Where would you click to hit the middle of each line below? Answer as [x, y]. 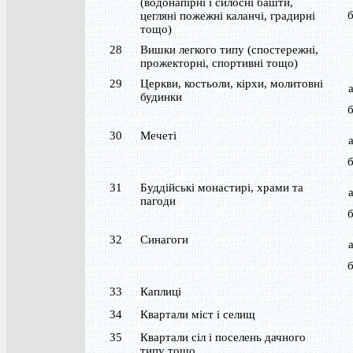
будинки [161, 97]
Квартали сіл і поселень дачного [223, 337]
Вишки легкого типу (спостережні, [229, 50]
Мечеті [158, 136]
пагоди [158, 201]
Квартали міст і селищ [198, 314]
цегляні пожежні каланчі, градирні [228, 16]
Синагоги [164, 240]
